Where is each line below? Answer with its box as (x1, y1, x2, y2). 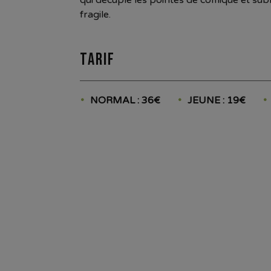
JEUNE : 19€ (188, 94, 246, 106)
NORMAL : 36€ (90, 94, 160, 106)
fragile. (80, 8, 111, 21)
